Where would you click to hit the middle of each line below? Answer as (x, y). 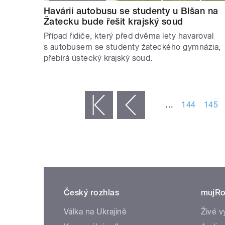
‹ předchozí (96, 105)
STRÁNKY (66, 83)
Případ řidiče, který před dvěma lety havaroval (129, 36)
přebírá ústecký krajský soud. (98, 58)
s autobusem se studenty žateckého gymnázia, (132, 47)
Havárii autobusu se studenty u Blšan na (131, 11)
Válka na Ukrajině (95, 212)
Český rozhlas (92, 193)
